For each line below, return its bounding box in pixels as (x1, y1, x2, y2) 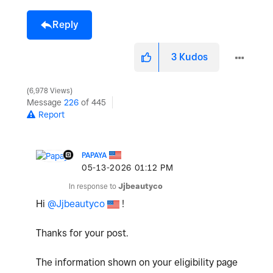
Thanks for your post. (36, 227, 129, 239)
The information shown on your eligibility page (36, 257, 238, 269)
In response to (69, 182, 118, 191)
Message (27, 97, 64, 108)
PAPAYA (82, 151, 107, 160)
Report (38, 110, 65, 120)
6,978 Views (27, 87, 72, 96)
